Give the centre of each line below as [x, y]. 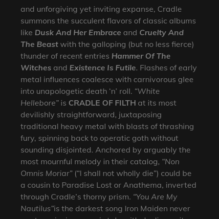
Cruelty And [162, 33]
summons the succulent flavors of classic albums [109, 21]
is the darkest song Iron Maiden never [122, 208]
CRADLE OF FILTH [102, 103]
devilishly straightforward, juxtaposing [91, 115]
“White [146, 91]
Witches [36, 68]
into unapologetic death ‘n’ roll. [77, 91]
